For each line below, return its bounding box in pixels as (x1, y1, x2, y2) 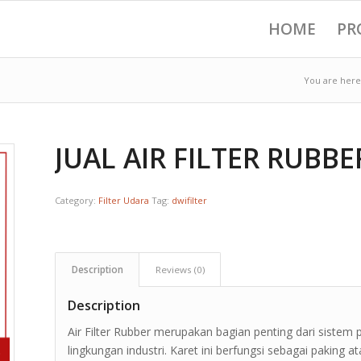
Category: (55, 194, 99, 206)
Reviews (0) (156, 263, 205, 276)
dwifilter (172, 194, 208, 206)
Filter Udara (98, 194, 150, 206)
